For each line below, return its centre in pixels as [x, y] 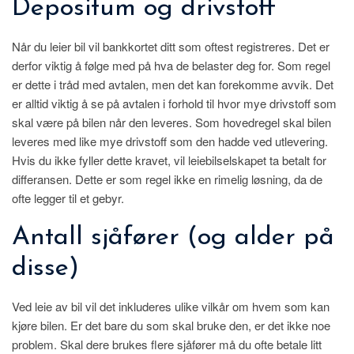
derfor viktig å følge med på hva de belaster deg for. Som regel [171, 65]
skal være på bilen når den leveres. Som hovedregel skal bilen [171, 122]
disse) [45, 268]
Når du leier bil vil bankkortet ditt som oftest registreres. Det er [171, 46]
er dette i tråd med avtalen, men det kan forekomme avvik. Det [173, 84]
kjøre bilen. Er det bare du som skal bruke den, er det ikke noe [171, 325]
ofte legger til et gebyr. [68, 198]
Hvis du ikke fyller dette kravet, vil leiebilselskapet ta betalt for [169, 160]
